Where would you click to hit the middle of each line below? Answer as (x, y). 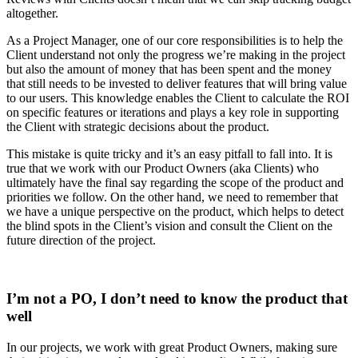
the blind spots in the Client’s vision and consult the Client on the (169, 226)
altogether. (32, 14)
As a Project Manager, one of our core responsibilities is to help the (175, 41)
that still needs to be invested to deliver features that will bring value (177, 84)
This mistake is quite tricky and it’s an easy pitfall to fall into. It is (169, 154)
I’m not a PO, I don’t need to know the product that (177, 299)
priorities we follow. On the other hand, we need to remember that (172, 197)
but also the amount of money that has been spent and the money (169, 70)
